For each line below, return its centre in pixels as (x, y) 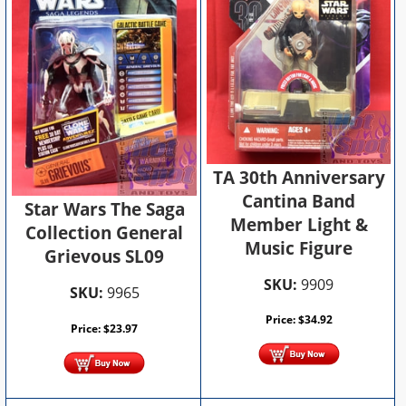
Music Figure (299, 248)
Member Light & (299, 224)
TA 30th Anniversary (299, 177)
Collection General (105, 232)
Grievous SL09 (105, 256)
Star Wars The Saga (104, 209)
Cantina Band (299, 201)
